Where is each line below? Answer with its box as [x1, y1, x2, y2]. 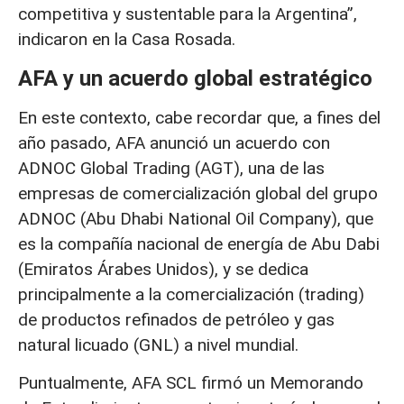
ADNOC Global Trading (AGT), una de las [18, 157, 325, 179]
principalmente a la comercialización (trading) [18, 283, 364, 305]
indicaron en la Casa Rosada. [18, 29, 235, 50]
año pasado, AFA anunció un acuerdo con [18, 132, 330, 153]
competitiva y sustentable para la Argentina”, [18, 4, 357, 25]
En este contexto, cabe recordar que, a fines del [18, 106, 381, 128]
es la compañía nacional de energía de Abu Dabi [18, 233, 380, 254]
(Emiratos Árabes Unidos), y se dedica [18, 258, 308, 280]
